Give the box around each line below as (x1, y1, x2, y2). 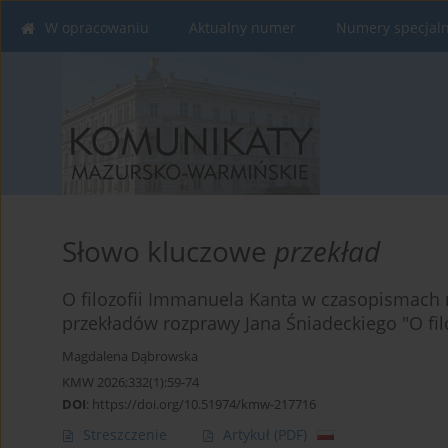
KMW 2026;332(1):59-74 (62, 373, 199, 392)
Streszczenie (83, 425, 167, 445)
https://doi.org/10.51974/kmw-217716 (92, 395, 316, 414)
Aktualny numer (189, 18, 296, 37)
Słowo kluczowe (62, 232, 274, 271)
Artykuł (223, 425, 274, 445)
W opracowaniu (45, 18, 149, 37)
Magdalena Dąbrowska (62, 348, 198, 366)
